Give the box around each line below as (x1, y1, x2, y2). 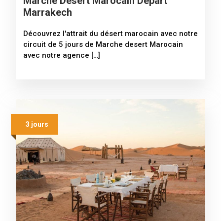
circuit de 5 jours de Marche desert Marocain (23, 39, 183, 49)
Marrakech (23, 6, 72, 18)
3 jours (26, 120, 48, 128)
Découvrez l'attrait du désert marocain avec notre (23, 29, 198, 38)
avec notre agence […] (23, 50, 100, 60)
